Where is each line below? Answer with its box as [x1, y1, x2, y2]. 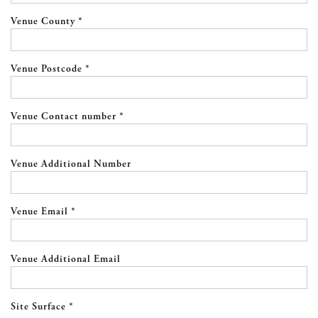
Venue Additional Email [11, 253, 121, 266]
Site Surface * [11, 300, 74, 314]
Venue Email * [11, 205, 76, 219]
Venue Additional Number [11, 158, 131, 171]
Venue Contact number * [11, 110, 124, 124]
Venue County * [11, 15, 83, 28]
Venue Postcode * [11, 62, 90, 76]
